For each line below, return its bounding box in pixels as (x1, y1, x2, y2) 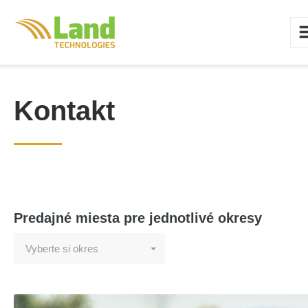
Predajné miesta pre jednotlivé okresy (14, 210, 262, 225)
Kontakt (14, 96, 115, 126)
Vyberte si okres (25, 243, 98, 254)
